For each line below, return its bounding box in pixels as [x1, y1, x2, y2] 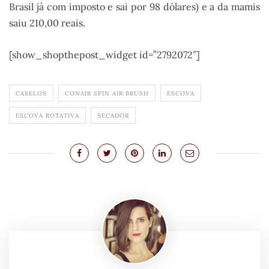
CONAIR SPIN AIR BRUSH [65, 89, 149, 98]
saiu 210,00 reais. [9, 16, 85, 29]
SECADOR [97, 112, 129, 120]
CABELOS [16, 89, 47, 98]
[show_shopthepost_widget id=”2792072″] [9, 49, 200, 61]
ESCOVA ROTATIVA [16, 112, 79, 120]
